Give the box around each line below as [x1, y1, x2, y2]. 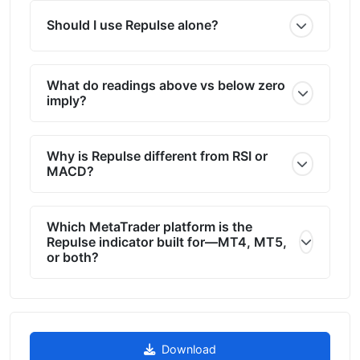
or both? [47, 248, 99, 265]
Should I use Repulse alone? [47, 17, 219, 33]
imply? [47, 92, 87, 108]
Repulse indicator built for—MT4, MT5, [47, 233, 287, 250]
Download [162, 342, 216, 356]
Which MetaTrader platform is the [47, 218, 252, 235]
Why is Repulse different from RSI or [47, 147, 268, 164]
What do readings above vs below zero [47, 76, 285, 93]
